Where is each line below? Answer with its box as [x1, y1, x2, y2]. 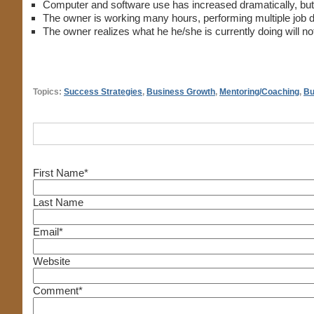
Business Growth [146, 87, 215, 97]
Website [33, 255, 70, 267]
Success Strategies [64, 87, 142, 97]
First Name [33, 167, 84, 179]
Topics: [33, 87, 64, 97]
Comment [33, 285, 78, 296]
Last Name [33, 196, 83, 208]
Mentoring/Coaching [219, 87, 299, 97]
